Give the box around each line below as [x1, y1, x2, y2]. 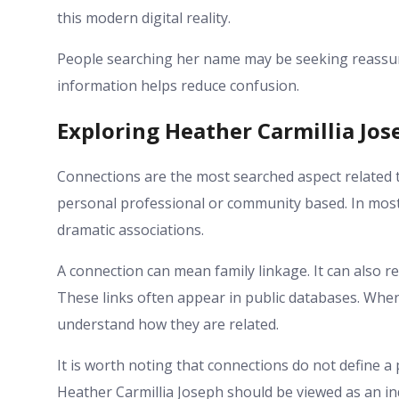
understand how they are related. [57, 314, 279, 335]
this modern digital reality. [57, 7, 231, 28]
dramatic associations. [57, 220, 204, 240]
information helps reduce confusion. [57, 75, 299, 95]
